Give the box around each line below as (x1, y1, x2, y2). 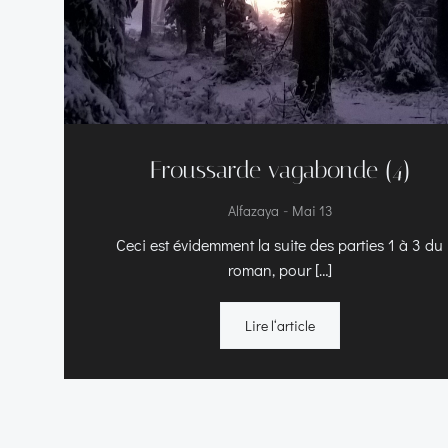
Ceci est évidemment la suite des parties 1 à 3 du (116, 234, 444, 255)
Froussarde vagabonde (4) (149, 156, 410, 184)
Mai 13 (291, 201, 332, 220)
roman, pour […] (227, 259, 332, 280)
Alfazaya (227, 201, 279, 220)
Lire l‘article (244, 316, 315, 335)
